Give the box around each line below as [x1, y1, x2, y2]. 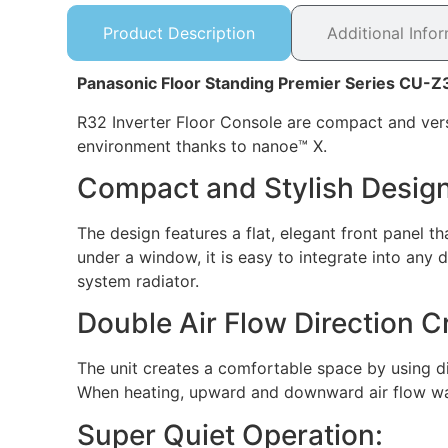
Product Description [103, 23, 256, 44]
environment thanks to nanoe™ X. [77, 135, 328, 156]
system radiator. [77, 271, 200, 292]
